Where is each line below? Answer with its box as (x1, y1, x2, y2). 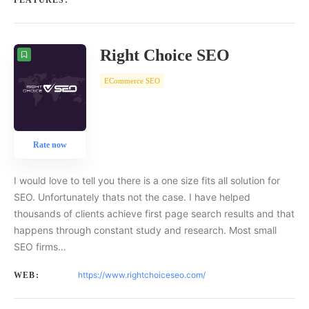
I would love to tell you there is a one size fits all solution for (14, 175, 280, 187)
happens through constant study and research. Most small (14, 224, 277, 237)
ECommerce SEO (104, 77, 160, 86)
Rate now (33, 140, 67, 150)
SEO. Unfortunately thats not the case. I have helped (14, 191, 250, 203)
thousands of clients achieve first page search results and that (14, 208, 295, 220)
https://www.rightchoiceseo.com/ (78, 270, 206, 281)
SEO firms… (14, 241, 66, 253)
